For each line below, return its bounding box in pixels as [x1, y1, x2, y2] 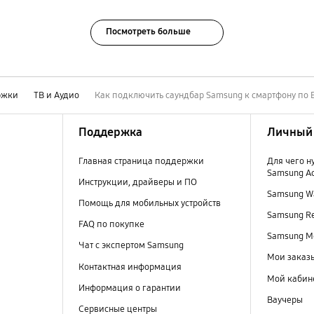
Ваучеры [266, 294, 303, 306]
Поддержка [78, 125, 142, 140]
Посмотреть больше [106, 26, 191, 38]
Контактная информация [78, 261, 182, 273]
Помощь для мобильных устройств [78, 198, 221, 210]
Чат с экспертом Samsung [78, 240, 184, 252]
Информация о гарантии [78, 282, 181, 294]
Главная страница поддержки [78, 156, 204, 168]
